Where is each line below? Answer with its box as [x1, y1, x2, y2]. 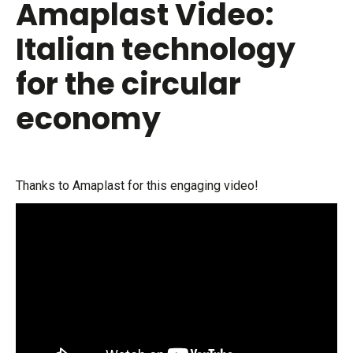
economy [16, 97, 161, 139]
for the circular [16, 62, 241, 105]
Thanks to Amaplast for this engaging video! [16, 177, 258, 193]
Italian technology [16, 28, 295, 70]
